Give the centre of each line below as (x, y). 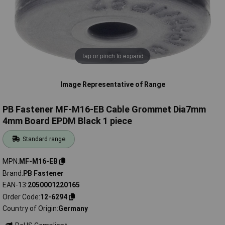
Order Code (21, 197)
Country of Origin (30, 209)
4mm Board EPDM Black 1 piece (67, 121)
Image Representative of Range (113, 84)
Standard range (44, 139)
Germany (73, 209)
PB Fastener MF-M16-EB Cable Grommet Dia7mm (104, 109)
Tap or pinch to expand (113, 56)
